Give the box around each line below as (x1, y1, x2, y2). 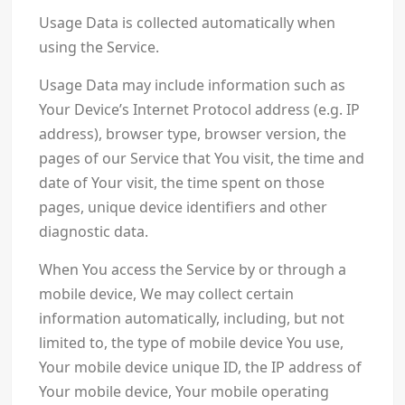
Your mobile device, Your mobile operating (38, 381, 329, 402)
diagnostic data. (38, 221, 148, 242)
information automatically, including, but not (38, 308, 344, 329)
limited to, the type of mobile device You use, (38, 333, 344, 353)
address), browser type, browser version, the (38, 124, 346, 145)
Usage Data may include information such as (38, 75, 345, 96)
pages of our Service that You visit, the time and (38, 148, 364, 169)
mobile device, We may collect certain (38, 284, 294, 305)
